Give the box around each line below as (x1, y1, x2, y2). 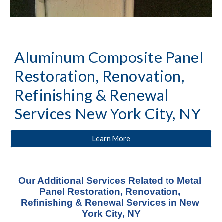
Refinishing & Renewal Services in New (20, 197, 199, 208)
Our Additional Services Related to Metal (18, 175, 201, 186)
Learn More (92, 134, 130, 143)
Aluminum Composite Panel (14, 48, 204, 66)
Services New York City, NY (14, 104, 201, 123)
